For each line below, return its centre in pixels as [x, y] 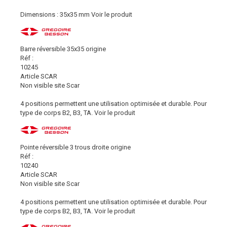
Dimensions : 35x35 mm [55, 14]
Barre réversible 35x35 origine [63, 49]
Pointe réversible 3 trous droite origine [75, 147]
